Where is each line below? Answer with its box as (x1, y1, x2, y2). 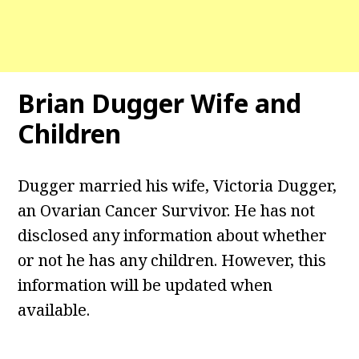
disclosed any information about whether (18, 224, 328, 247)
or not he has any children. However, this (18, 249, 327, 272)
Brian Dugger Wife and (18, 86, 302, 121)
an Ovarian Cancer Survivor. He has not (18, 200, 316, 222)
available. (18, 299, 91, 321)
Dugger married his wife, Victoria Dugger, (18, 175, 337, 197)
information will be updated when (18, 274, 273, 296)
